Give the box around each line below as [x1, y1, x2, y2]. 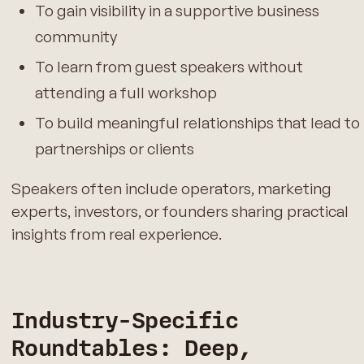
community [34, 27, 117, 47]
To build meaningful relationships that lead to [34, 112, 360, 132]
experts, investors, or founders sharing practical [11, 201, 349, 221]
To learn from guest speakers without [34, 56, 303, 76]
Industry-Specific [11, 307, 239, 336]
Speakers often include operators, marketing [11, 178, 331, 198]
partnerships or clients [34, 138, 194, 158]
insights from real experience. [11, 223, 222, 244]
